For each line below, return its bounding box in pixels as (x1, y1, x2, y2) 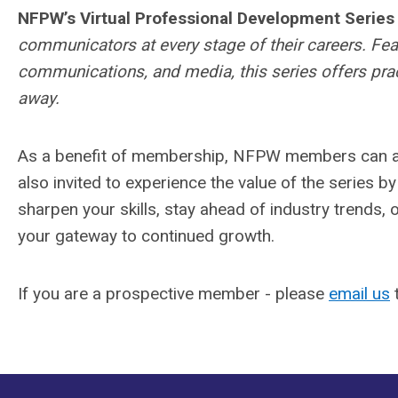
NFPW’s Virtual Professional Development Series (18, 8, 394, 29)
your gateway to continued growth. (18, 226, 275, 247)
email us (329, 283, 390, 305)
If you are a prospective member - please (18, 283, 329, 305)
